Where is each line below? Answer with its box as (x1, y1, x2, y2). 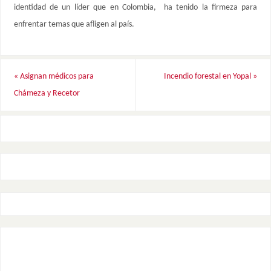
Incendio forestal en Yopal (164, 71, 253, 81)
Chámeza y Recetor (13, 88, 80, 98)
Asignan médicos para (18, 71, 94, 81)
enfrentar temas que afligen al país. (13, 20, 134, 30)
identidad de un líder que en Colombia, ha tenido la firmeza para (13, 3, 258, 13)
